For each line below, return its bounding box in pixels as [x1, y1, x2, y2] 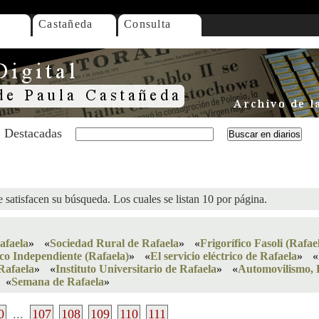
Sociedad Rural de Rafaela [50, 237, 179, 249]
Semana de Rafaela [11, 276, 104, 288]
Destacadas [4, 126, 62, 140]
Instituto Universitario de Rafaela [56, 263, 216, 275]
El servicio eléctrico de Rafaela [150, 250, 297, 262]
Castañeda [38, 18, 93, 30]
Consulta [124, 18, 172, 30]
